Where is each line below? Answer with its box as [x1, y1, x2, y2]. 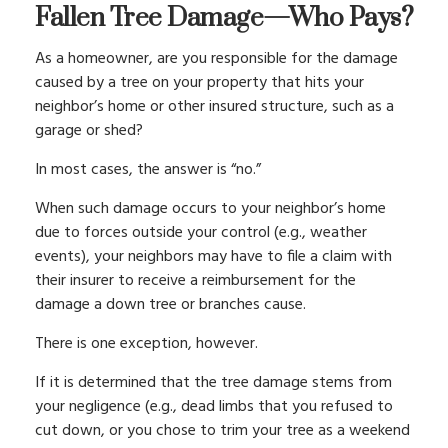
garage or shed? [35, 118, 143, 144]
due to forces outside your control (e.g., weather [35, 220, 367, 246]
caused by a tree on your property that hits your [35, 70, 364, 96]
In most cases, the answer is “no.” [35, 157, 261, 183]
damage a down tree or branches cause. [35, 292, 306, 318]
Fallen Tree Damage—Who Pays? [35, 2, 413, 35]
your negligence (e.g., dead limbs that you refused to [35, 394, 393, 420]
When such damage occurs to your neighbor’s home [35, 196, 386, 222]
